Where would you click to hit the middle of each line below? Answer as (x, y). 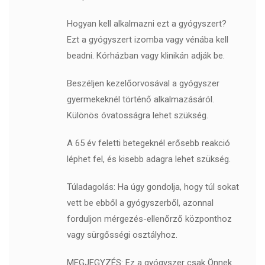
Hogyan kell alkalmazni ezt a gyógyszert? (146, 24)
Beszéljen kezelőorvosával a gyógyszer (143, 84)
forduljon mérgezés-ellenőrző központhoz (149, 219)
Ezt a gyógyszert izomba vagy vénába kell (147, 40)
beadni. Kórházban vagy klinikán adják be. (146, 56)
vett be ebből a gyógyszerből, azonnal (140, 203)
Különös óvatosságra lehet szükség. (137, 116)
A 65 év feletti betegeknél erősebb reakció (148, 143)
